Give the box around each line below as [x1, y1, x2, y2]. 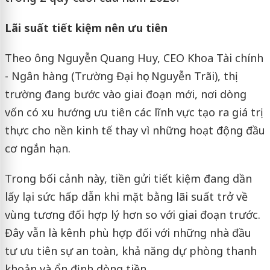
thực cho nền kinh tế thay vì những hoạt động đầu [4, 123, 265, 137]
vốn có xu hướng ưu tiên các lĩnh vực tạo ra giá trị [4, 105, 263, 119]
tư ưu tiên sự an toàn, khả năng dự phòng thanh [4, 243, 257, 258]
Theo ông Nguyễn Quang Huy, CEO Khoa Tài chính [4, 51, 263, 65]
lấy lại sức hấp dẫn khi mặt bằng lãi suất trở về [4, 189, 248, 204]
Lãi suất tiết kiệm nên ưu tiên [4, 20, 168, 35]
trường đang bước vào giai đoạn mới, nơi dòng [4, 87, 246, 101]
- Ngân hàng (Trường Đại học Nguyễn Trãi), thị [4, 69, 238, 83]
